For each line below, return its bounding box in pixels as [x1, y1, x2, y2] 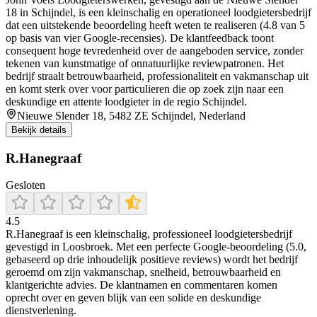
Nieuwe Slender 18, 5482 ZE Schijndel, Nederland [17, 109, 246, 122]
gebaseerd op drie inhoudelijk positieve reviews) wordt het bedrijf [6, 253, 298, 266]
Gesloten [6, 179, 45, 192]
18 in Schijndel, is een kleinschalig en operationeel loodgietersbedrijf [6, 6, 311, 18]
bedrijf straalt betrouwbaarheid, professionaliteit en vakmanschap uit [6, 69, 309, 82]
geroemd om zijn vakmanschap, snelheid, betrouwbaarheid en [6, 266, 281, 279]
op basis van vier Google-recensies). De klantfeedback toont [6, 31, 274, 44]
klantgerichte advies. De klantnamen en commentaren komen [6, 279, 277, 292]
